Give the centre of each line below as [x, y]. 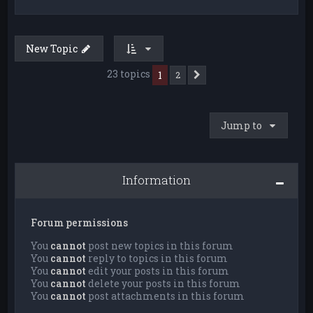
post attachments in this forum [166, 296]
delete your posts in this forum [163, 283]
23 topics [130, 74]
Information [156, 180]
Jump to [241, 125]
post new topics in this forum [160, 245]
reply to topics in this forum [157, 258]
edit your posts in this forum [158, 270]
